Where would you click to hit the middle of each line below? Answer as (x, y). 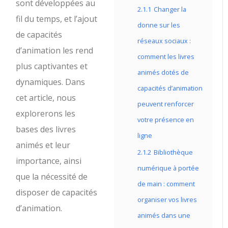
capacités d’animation (170, 88)
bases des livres (46, 129)
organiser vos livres (167, 199)
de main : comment (166, 184)
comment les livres (166, 56)
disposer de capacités (57, 192)
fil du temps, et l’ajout (57, 19)
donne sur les (159, 25)
